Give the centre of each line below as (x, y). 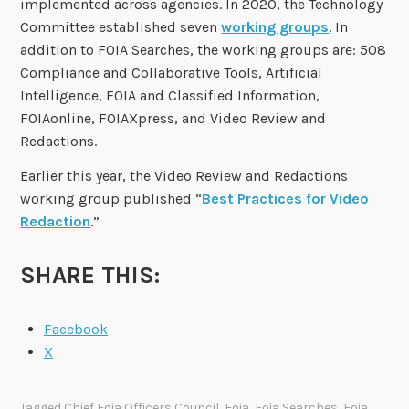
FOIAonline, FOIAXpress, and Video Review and (173, 118)
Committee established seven (119, 26)
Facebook (75, 329)
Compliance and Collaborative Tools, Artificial (172, 72)
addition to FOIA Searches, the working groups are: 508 (204, 49)
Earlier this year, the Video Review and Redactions (184, 175)
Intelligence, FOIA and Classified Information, (170, 95)
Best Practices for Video (286, 198)
